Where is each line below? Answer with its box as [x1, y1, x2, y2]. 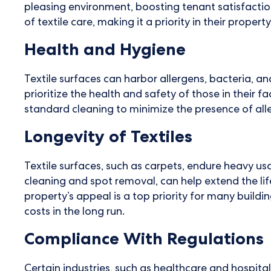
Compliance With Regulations [24, 232, 264, 250]
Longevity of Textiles [24, 130, 192, 148]
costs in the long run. [24, 207, 125, 218]
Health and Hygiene [24, 43, 186, 60]
